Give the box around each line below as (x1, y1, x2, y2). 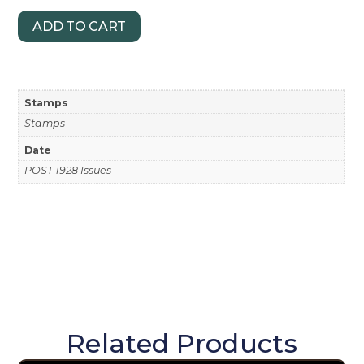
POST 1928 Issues (24, 163, 111, 176)
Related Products (67, 327, 297, 359)
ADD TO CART (32, 18, 127, 34)
